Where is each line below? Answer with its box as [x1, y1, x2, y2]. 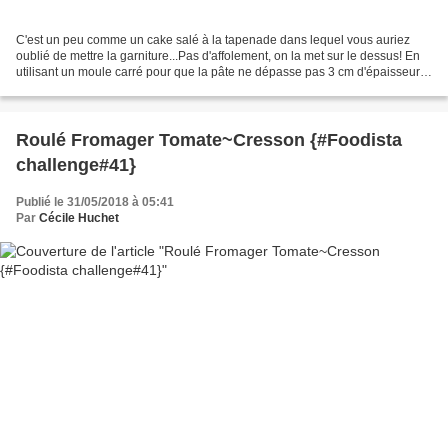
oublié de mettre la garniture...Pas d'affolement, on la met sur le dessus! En [16, 48, 420, 63]
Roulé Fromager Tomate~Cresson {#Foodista [16, 129, 310, 150]
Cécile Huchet [39, 210, 119, 225]
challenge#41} [16, 154, 136, 175]
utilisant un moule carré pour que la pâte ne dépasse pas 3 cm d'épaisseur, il [16, 64, 431, 79]
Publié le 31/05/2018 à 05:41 [16, 194, 174, 209]
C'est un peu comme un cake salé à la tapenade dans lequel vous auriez [16, 32, 410, 47]
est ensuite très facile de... [16, 80, 156, 95]
